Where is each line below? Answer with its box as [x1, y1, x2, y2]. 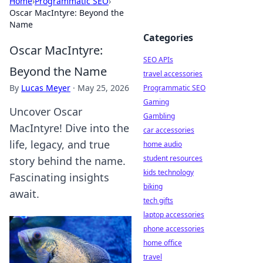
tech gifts [143, 195, 173, 205]
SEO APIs [143, 55, 173, 65]
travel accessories [143, 69, 203, 79]
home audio [143, 139, 182, 149]
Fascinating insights [9, 170, 109, 184]
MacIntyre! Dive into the [9, 121, 129, 135]
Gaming [143, 97, 169, 107]
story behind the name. [9, 154, 126, 168]
